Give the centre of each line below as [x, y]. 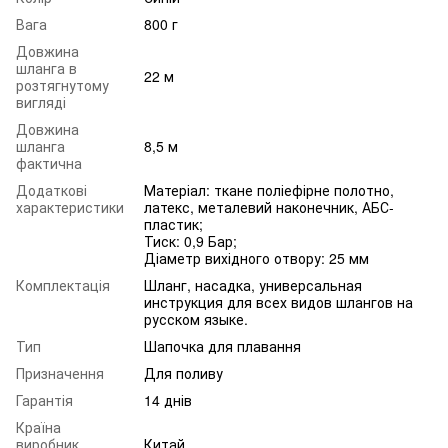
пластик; [173, 223]
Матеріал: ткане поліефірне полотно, [269, 189]
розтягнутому [62, 84]
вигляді [41, 101]
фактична [49, 162]
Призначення [60, 372]
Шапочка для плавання [222, 345]
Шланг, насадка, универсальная [253, 284]
